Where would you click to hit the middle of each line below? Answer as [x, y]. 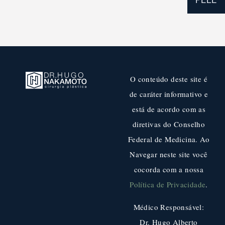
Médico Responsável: [169, 207]
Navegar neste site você [169, 154]
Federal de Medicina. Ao [169, 139]
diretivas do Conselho [169, 124]
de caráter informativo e [169, 94]
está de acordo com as [169, 109]
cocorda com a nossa [169, 170]
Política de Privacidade [168, 185]
